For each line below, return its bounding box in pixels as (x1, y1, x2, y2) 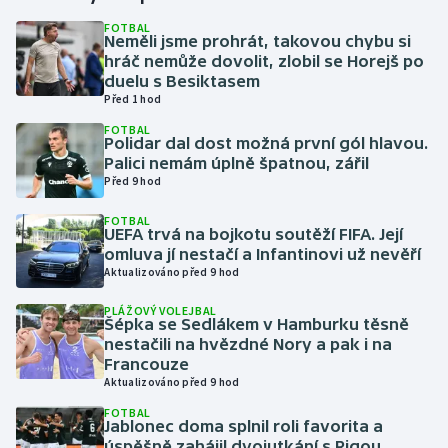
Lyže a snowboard (36, 324, 156, 344)
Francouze (104, 355, 190, 374)
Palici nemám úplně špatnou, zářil (104, 154, 370, 172)
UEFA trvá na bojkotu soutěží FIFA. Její (104, 224, 404, 243)
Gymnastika (36, 36, 118, 56)
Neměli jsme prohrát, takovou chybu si (104, 32, 412, 50)
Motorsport (36, 420, 117, 440)
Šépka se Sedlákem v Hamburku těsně (104, 315, 410, 334)
